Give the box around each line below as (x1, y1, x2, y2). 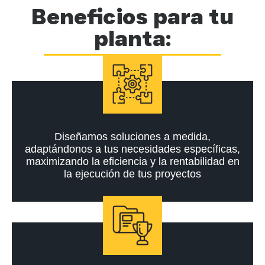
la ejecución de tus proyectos (64, 167, 201, 180)
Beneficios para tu (31, 2, 234, 30)
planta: (94, 24, 171, 51)
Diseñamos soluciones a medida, (54, 130, 211, 143)
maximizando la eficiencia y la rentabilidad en (25, 155, 240, 167)
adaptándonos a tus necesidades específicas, (25, 143, 240, 155)
